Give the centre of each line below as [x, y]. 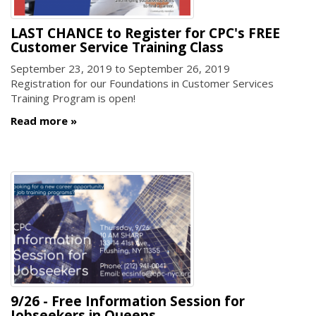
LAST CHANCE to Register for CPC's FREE [145, 33]
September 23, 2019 [61, 69]
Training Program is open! [73, 98]
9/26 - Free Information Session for [128, 301]
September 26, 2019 [179, 69]
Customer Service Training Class [117, 47]
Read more [39, 120]
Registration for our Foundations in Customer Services [142, 84]
